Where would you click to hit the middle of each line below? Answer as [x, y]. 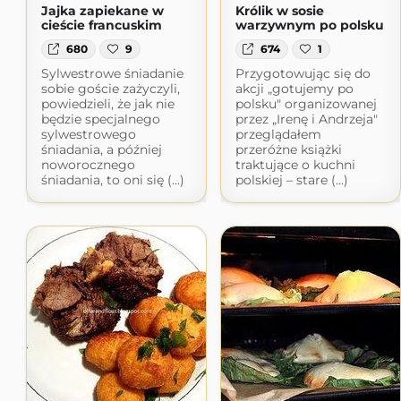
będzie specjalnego [100, 119]
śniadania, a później [101, 150]
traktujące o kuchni [295, 165]
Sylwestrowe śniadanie [112, 74]
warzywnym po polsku [309, 25]
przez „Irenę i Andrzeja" [306, 119]
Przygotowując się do [303, 74]
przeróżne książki [288, 150]
